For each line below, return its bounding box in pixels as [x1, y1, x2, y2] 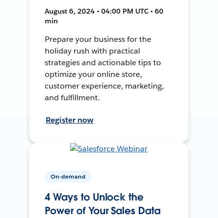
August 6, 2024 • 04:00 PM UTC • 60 [45, 6, 164, 16]
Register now [46, 114, 94, 125]
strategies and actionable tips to [45, 57, 161, 68]
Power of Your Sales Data [45, 204, 161, 217]
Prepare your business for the [45, 34, 151, 44]
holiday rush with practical [45, 45, 140, 56]
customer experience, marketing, [45, 80, 164, 91]
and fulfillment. [45, 92, 100, 103]
